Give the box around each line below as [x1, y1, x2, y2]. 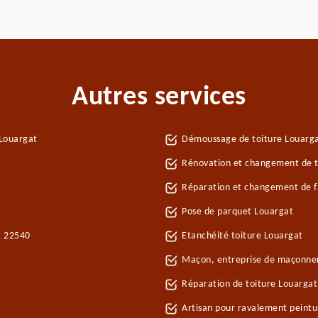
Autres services [72, 84, 246, 111]
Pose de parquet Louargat [182, 207, 293, 217]
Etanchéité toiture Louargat [182, 231, 303, 241]
